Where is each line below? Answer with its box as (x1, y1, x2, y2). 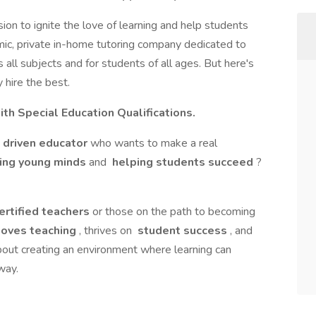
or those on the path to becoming (92, 204, 255, 219)
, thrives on (79, 223, 135, 238)
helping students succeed (109, 154, 256, 170)
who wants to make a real (90, 135, 217, 151)
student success (135, 223, 230, 238)
